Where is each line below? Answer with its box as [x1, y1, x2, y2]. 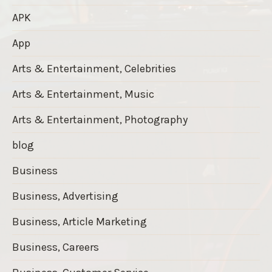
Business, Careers [12, 240, 99, 254]
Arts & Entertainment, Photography [12, 112, 188, 126]
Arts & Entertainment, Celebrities [12, 61, 176, 75]
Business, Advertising [12, 189, 118, 203]
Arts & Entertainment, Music [12, 87, 154, 101]
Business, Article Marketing [12, 214, 147, 228]
